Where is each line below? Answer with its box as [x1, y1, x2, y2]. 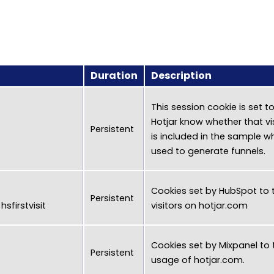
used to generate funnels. [151, 144, 265, 157]
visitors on [151, 199, 199, 212]
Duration [91, 68, 138, 83]
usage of [151, 253, 194, 266]
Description [151, 68, 212, 83]
